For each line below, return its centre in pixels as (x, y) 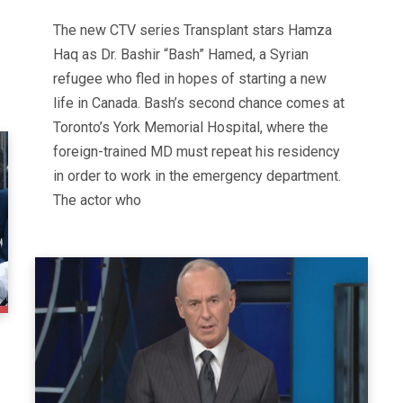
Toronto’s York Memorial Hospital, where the (191, 127)
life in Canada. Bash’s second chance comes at (199, 103)
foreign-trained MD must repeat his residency (197, 151)
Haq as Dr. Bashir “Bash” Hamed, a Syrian (181, 54)
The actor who (97, 200)
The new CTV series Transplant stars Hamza (193, 30)
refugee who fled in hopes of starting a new (190, 78)
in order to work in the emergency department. (197, 175)
